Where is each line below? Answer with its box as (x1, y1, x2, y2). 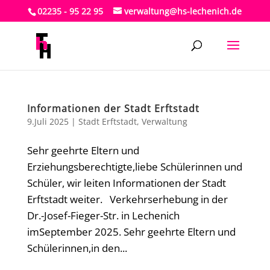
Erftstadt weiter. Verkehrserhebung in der (27, 192, 228, 206)
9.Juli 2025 (27, 116, 69, 127)
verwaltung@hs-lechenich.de (124, 5, 242, 17)
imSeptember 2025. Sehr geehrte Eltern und (27, 225, 236, 239)
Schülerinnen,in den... (27, 241, 127, 255)
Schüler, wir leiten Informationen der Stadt (27, 176, 226, 190)
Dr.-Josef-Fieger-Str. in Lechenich (27, 209, 180, 222)
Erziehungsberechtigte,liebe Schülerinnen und (27, 160, 242, 174)
